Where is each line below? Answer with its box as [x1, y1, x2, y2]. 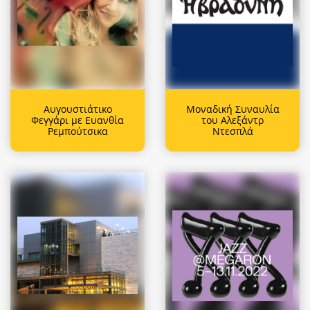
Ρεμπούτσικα [47, 124, 108, 138]
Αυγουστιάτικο [43, 102, 112, 116]
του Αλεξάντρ [201, 113, 264, 127]
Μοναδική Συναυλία [185, 102, 280, 116]
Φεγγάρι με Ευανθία [31, 113, 124, 127]
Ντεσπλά [212, 124, 253, 138]
